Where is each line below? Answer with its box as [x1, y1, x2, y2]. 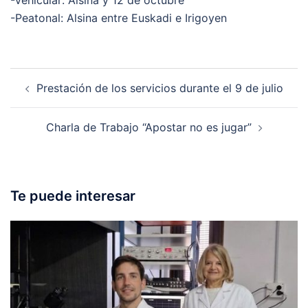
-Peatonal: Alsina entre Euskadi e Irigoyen [10, 10, 227, 25]
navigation [10, 85, 94, 106]
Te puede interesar [10, 187, 135, 204]
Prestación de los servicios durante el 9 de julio [36, 80, 283, 95]
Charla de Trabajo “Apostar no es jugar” [45, 120, 252, 134]
